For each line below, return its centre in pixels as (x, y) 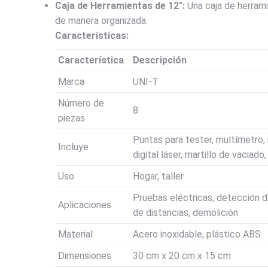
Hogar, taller (158, 176)
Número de (81, 103)
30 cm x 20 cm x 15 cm (182, 256)
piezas (71, 118)
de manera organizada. (101, 21)
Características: (92, 36)
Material (75, 234)
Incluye (73, 147)
